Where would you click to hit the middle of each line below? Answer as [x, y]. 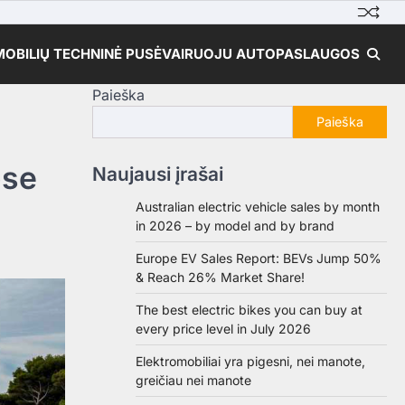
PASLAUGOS [318, 54]
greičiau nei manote [193, 380]
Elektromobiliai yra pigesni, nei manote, [250, 361]
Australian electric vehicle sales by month [258, 207]
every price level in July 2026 [223, 329]
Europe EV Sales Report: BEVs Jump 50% [259, 258]
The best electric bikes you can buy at [249, 310]
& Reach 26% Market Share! [220, 277]
